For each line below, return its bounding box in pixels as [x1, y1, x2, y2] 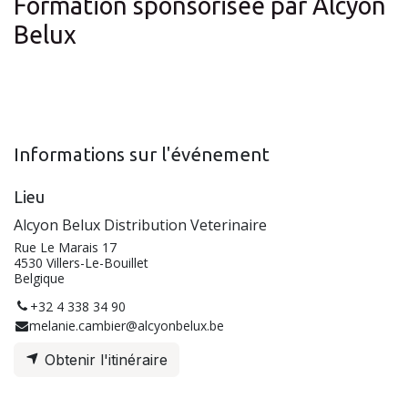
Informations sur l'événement [14, 143, 270, 165]
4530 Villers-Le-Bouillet [14, 253, 148, 271]
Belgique [14, 269, 65, 287]
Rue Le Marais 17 [14, 238, 117, 256]
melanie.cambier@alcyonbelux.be [29, 316, 225, 334]
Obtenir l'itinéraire [40, 350, 168, 369]
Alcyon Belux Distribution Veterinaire [14, 214, 267, 235]
